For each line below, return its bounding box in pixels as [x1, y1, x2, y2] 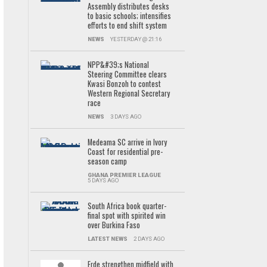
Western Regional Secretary [87, 88, 170, 99]
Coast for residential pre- [87, 146, 163, 157]
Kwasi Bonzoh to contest [87, 78, 161, 89]
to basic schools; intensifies [87, 10, 171, 21]
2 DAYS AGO [133, 235, 164, 242]
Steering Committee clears [87, 69, 167, 80]
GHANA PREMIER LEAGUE [87, 172, 161, 178]
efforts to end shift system [87, 20, 167, 31]
